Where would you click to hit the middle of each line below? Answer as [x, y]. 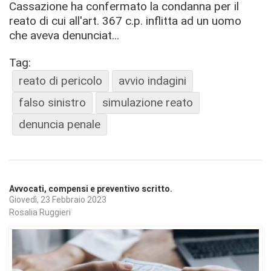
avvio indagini [152, 80]
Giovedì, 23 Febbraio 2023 [58, 199]
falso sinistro [52, 102]
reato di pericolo [60, 80]
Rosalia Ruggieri [40, 213]
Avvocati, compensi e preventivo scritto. [91, 189]
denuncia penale [60, 124]
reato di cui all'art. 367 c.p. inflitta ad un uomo [125, 21]
